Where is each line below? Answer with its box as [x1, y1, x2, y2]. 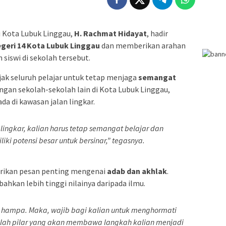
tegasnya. [110, 135, 145, 146]
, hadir [147, 28, 168, 39]
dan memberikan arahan [100, 40, 186, 51]
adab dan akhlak [107, 166, 167, 177]
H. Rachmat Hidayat [74, 28, 147, 39]
